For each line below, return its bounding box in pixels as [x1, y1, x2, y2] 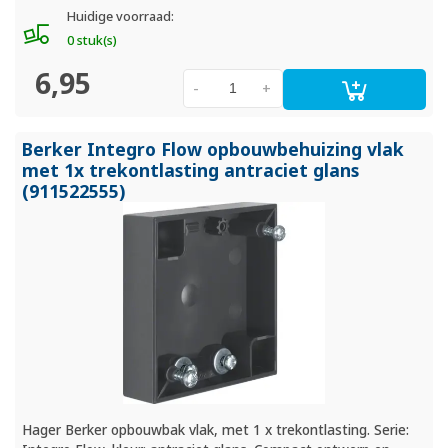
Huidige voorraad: [66, 8, 174, 26]
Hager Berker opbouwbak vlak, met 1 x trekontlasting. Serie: [22, 420, 410, 439]
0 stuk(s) [66, 32, 117, 50]
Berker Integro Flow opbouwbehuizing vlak [22, 136, 405, 161]
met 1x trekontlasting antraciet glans [22, 157, 360, 182]
